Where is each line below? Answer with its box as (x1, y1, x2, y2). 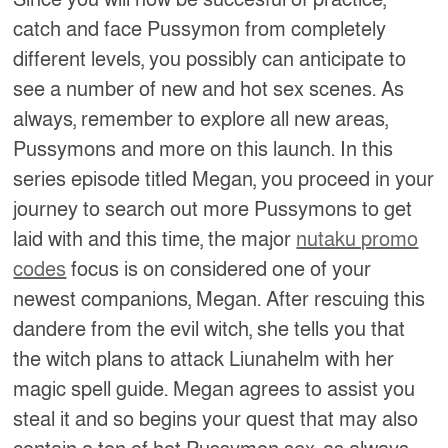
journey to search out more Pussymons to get (13, 196, 413, 223)
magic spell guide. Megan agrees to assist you (13, 376, 416, 403)
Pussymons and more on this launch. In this (13, 136, 394, 163)
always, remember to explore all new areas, (13, 106, 389, 133)
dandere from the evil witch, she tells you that (13, 316, 406, 343)
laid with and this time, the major (13, 226, 297, 253)
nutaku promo (296, 226, 419, 253)
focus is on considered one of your (66, 256, 372, 283)
